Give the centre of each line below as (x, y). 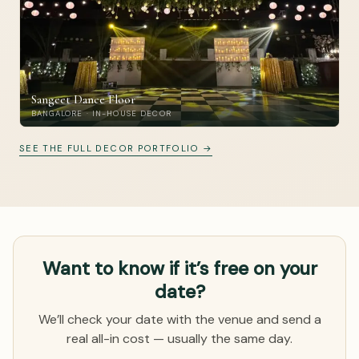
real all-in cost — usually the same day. (179, 338)
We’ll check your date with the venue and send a (179, 319)
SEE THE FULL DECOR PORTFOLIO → (116, 148)
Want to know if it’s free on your (179, 268)
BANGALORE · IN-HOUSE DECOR (101, 113)
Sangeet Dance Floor (83, 99)
